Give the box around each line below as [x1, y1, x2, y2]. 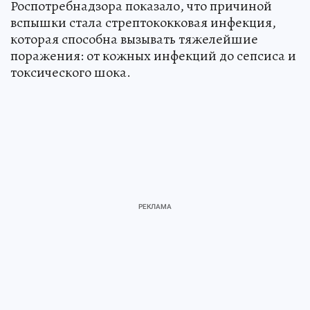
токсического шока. [10, 63, 131, 82]
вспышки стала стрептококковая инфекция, [10, 13, 276, 33]
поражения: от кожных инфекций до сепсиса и [10, 46, 296, 66]
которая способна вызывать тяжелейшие [10, 30, 258, 49]
